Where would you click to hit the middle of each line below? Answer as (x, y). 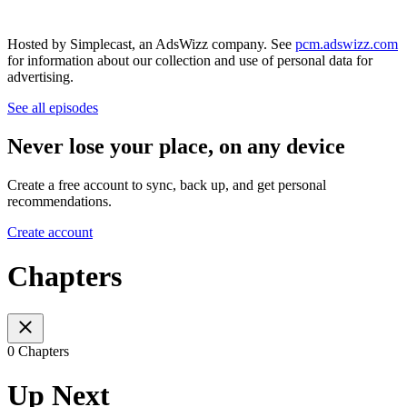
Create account (50, 232)
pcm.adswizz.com (347, 45)
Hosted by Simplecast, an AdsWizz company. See (151, 45)
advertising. (40, 77)
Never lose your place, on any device (176, 147)
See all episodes (53, 108)
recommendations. (60, 201)
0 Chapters (38, 351)
